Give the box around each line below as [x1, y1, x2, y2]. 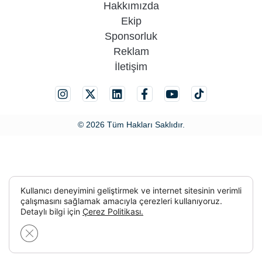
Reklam [113, 45, 149, 57]
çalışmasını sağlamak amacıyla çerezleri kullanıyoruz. [20, 196, 222, 206]
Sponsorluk [105, 30, 157, 42]
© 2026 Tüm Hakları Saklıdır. [77, 120, 185, 130]
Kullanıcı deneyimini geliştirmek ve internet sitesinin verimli [20, 185, 242, 195]
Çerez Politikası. [82, 206, 143, 216]
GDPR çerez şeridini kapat [29, 226, 129, 236]
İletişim [115, 60, 147, 73]
